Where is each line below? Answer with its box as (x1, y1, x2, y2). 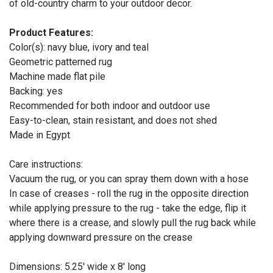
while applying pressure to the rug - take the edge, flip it (9, 202, 246, 214)
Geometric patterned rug (9, 56, 112, 68)
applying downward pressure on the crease (9, 232, 193, 244)
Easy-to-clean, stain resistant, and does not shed (9, 115, 217, 127)
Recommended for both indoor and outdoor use (9, 100, 210, 112)
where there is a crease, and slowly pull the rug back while (9, 217, 256, 229)
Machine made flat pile (9, 71, 105, 83)
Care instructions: (9, 158, 83, 171)
